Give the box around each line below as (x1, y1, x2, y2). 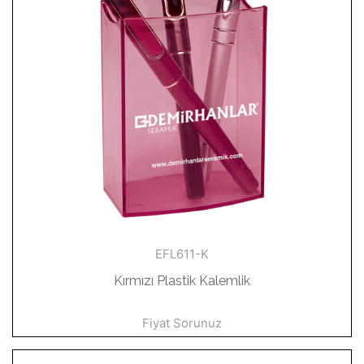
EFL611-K (155, 246, 209, 262)
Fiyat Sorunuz (142, 315, 222, 331)
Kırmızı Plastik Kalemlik (114, 273, 250, 288)
